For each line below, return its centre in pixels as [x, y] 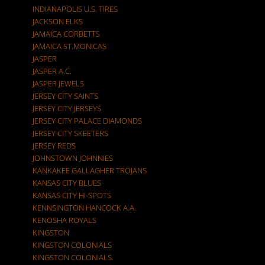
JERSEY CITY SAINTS [86, 96]
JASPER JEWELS [58, 83]
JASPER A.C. [52, 71]
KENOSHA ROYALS [64, 220]
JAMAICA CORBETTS [66, 34]
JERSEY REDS [54, 146]
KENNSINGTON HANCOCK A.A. [84, 208]
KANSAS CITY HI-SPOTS [72, 195]
